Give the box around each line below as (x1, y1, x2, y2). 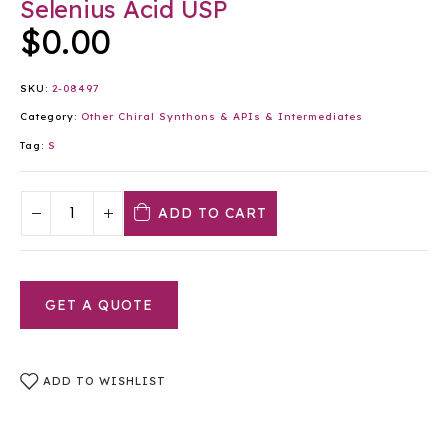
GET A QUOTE (45, 296, 153, 315)
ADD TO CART (158, 204, 268, 223)
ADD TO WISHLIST (43, 374, 166, 389)
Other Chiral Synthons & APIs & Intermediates (81, 110, 363, 124)
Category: (20, 110, 81, 124)
